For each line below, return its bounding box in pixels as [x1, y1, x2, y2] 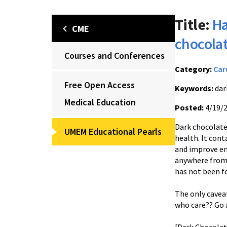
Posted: [175, 102, 204, 112]
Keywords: [175, 83, 213, 93]
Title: [175, 15, 210, 34]
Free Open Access [64, 79, 135, 91]
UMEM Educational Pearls [64, 126, 162, 137]
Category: [175, 64, 212, 74]
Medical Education [64, 96, 136, 108]
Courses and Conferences [64, 50, 165, 61]
